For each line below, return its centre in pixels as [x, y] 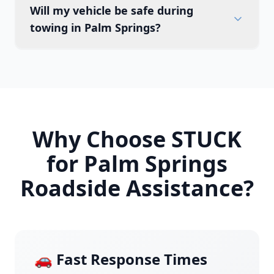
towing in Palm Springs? [95, 28]
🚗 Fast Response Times [121, 259]
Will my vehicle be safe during [112, 10]
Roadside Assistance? [137, 188]
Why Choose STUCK [137, 139]
